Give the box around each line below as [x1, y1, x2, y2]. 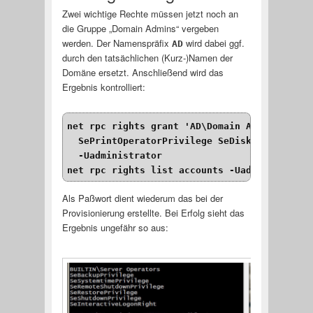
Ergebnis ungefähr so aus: [61, 221, 168, 235]
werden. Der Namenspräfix [61, 36, 172, 50]
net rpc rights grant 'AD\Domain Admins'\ [67, 120, 291, 131]
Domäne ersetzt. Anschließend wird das [61, 66, 224, 80]
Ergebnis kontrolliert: [61, 80, 145, 94]
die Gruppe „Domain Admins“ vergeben [61, 22, 219, 36]
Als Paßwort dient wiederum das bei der [61, 191, 223, 205]
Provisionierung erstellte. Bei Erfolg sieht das [61, 206, 245, 220]
